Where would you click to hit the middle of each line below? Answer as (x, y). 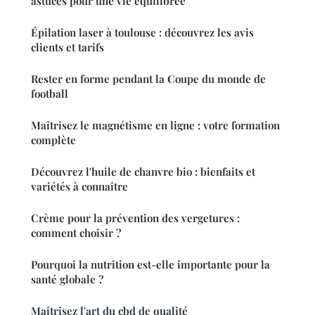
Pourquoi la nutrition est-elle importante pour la (150, 265)
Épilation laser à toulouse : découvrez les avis (142, 33)
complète (53, 140)
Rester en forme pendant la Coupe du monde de (148, 79)
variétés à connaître (79, 187)
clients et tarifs (67, 47)
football (50, 94)
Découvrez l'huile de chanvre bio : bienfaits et (143, 172)
